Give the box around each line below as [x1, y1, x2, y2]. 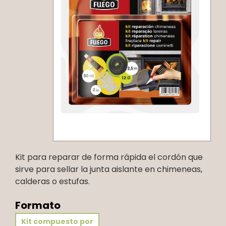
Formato [15, 198, 61, 212]
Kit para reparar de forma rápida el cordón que [15, 151, 203, 163]
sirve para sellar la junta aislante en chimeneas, [15, 163, 202, 175]
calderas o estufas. [15, 175, 90, 187]
